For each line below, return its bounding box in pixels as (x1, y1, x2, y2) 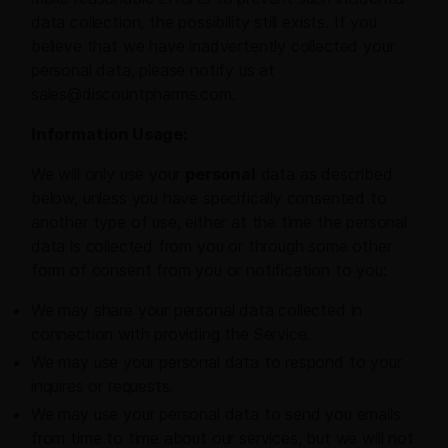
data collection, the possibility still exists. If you (31, 12, 377, 33)
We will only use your (31, 164, 186, 185)
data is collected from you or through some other (31, 236, 392, 257)
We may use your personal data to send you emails (31, 404, 401, 425)
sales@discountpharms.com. (31, 84, 236, 105)
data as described (255, 164, 393, 185)
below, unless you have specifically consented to (31, 188, 387, 209)
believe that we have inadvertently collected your (31, 36, 395, 57)
